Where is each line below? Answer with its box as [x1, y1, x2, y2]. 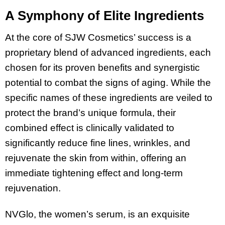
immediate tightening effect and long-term [5, 167, 183, 178]
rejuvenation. [5, 182, 61, 193]
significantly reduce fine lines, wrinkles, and [5, 137, 190, 148]
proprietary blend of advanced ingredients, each [5, 47, 211, 58]
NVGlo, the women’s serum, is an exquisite [5, 209, 190, 220]
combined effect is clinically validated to [5, 122, 174, 133]
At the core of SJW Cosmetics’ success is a [5, 32, 191, 43]
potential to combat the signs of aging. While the [5, 77, 211, 88]
